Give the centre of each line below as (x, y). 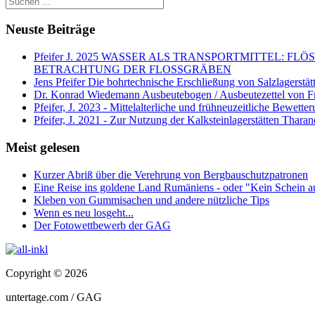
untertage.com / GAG (54, 297)
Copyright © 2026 (46, 273)
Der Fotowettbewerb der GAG (102, 225)
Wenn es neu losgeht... (84, 212)
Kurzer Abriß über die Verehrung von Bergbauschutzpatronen (171, 174)
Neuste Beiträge (50, 30)
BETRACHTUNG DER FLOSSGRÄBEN (133, 70)
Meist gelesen (43, 147)
